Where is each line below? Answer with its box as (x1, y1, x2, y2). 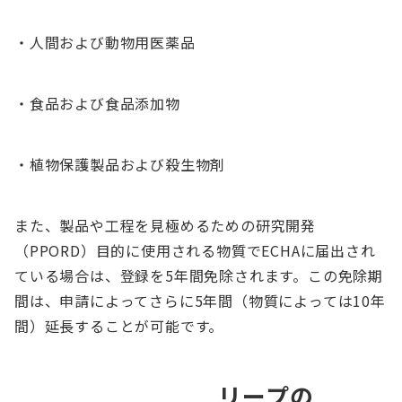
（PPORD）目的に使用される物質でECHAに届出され (14, 240, 376, 262)
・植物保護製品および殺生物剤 (14, 153, 226, 176)
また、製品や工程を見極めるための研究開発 (14, 214, 316, 237)
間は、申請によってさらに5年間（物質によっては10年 (14, 290, 386, 312)
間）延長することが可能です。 (14, 315, 224, 337)
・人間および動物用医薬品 (14, 31, 196, 54)
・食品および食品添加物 (14, 92, 180, 115)
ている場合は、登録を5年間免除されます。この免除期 (14, 265, 383, 287)
